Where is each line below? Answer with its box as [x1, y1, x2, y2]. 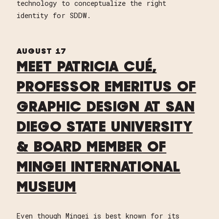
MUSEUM [17, 180, 77, 195]
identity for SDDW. [17, 11, 91, 21]
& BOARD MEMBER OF [17, 140, 167, 155]
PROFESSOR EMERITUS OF [17, 80, 197, 95]
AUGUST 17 [17, 47, 66, 56]
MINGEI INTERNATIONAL [17, 160, 181, 175]
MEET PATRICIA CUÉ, [17, 60, 157, 75]
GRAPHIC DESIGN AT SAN [17, 100, 195, 115]
